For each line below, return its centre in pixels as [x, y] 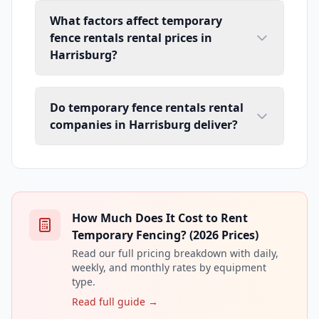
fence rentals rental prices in [131, 37]
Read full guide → [115, 301]
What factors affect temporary [136, 20]
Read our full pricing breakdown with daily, [175, 253]
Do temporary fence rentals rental [147, 107]
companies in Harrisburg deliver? [144, 124]
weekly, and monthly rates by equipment [169, 267]
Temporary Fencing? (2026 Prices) [165, 235]
